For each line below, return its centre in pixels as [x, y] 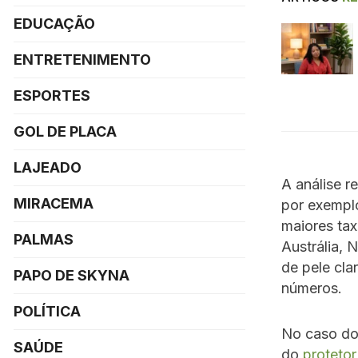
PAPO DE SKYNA [72, 275]
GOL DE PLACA [65, 131]
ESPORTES [52, 95]
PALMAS [44, 239]
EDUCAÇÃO [54, 24]
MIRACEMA [54, 203]
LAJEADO [48, 167]
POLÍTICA [47, 311]
